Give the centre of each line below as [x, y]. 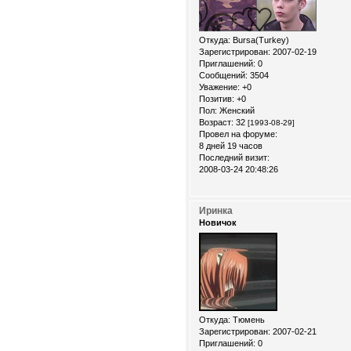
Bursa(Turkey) [260, 40]
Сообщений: [223, 76]
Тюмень [248, 319]
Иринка [216, 211]
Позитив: [217, 99]
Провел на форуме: [238, 134]
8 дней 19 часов [231, 146]
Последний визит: [234, 158]
